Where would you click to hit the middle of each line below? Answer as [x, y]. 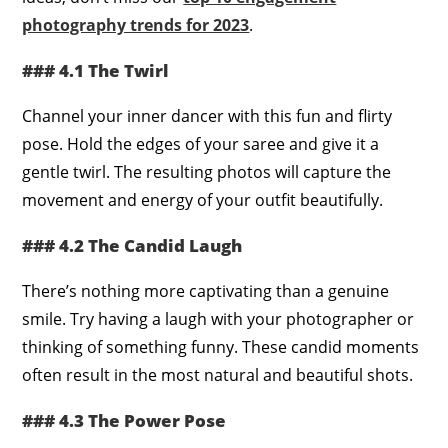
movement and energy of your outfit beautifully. [203, 199]
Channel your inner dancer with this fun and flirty [207, 115]
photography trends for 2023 [136, 24]
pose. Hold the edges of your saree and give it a [201, 143]
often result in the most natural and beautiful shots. [218, 374]
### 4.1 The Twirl [96, 70]
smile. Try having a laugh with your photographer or [218, 318]
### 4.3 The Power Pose [124, 420]
